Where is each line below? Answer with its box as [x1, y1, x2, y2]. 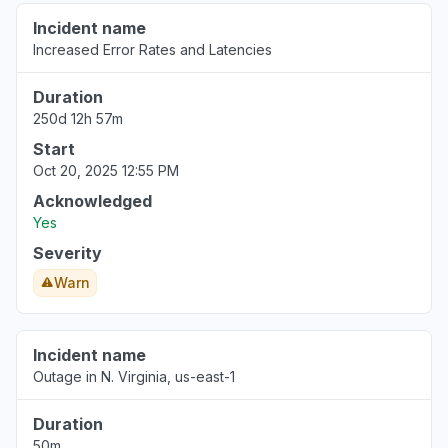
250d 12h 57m [33, 110, 123, 127]
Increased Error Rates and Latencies [33, 41, 272, 58]
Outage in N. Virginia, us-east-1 [33, 368, 235, 385]
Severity [33, 243, 102, 263]
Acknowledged [33, 191, 152, 211]
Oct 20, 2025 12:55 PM [33, 162, 179, 179]
